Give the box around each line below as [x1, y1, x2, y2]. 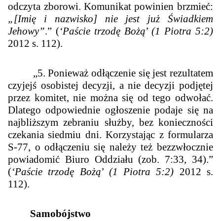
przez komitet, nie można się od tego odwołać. [8, 91, 213, 104]
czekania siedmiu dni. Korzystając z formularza [8, 128, 213, 141]
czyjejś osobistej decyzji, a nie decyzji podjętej [8, 79, 213, 91]
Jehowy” [8, 25, 45, 37]
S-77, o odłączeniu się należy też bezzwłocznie [8, 141, 213, 153]
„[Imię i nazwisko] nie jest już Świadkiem [8, 12, 213, 25]
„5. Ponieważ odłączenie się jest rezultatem [8, 67, 213, 79]
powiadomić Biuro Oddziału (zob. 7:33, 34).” [8, 153, 213, 165]
